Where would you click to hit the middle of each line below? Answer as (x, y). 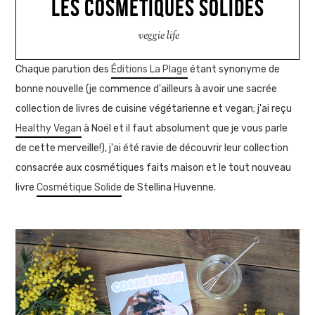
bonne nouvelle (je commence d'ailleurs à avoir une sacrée (147, 89)
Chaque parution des (64, 70)
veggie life (159, 37)
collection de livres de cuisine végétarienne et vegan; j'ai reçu (154, 109)
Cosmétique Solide (79, 188)
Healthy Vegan (49, 129)
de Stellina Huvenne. (169, 188)
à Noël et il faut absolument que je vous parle (185, 129)
